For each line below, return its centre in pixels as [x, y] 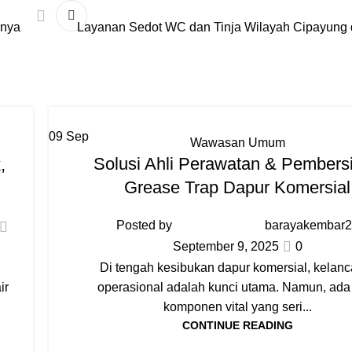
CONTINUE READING [237, 325]
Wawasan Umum [237, 142]
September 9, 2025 [225, 247]
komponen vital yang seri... [237, 306]
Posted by [144, 225]
